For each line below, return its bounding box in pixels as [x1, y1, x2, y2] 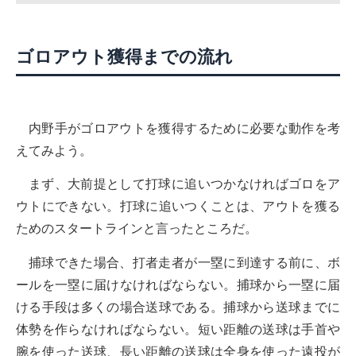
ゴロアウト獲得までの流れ [16, 44, 233, 71]
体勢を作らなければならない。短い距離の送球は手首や [16, 319, 340, 338]
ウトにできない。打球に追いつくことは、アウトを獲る [16, 196, 340, 215]
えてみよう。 [16, 141, 92, 160]
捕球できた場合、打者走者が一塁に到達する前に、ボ [29, 252, 340, 271]
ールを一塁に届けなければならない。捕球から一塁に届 [16, 274, 340, 293]
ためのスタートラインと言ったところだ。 [16, 219, 257, 238]
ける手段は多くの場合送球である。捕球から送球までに [16, 296, 340, 315]
